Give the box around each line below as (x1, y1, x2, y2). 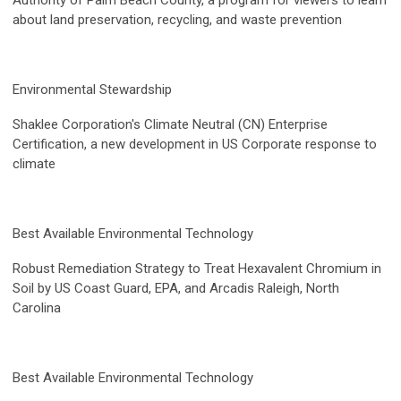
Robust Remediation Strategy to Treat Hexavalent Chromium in (13, 260, 381, 277)
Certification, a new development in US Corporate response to (13, 136, 377, 153)
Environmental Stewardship (13, 81, 172, 98)
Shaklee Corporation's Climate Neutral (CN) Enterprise (13, 116, 328, 133)
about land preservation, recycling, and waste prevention (13, 12, 342, 29)
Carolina (13, 300, 61, 317)
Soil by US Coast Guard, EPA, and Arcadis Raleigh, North (13, 280, 339, 297)
